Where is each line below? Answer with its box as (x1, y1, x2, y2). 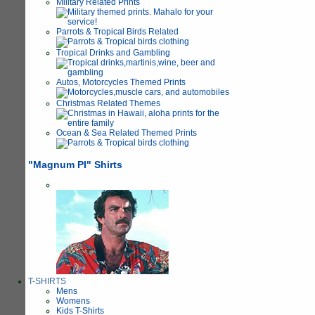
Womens (56, 295, 90, 306)
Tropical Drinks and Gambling (56, 47, 170, 58)
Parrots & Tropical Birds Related (56, 26, 179, 37)
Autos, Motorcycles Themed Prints (56, 77, 186, 87)
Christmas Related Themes (56, 98, 160, 108)
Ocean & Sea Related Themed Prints (56, 127, 197, 138)
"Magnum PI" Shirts (28, 158, 122, 170)
